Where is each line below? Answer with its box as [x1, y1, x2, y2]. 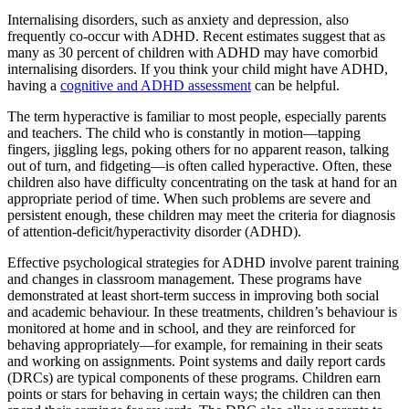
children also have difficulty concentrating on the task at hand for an [7, 173, 397, 190]
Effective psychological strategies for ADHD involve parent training [7, 254, 399, 270]
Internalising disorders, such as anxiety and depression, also [7, 11, 349, 27]
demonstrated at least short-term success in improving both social [7, 287, 379, 303]
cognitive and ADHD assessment [60, 77, 251, 93]
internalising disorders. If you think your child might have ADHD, [7, 60, 388, 77]
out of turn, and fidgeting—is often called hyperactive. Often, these [7, 157, 392, 173]
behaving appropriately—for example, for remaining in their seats [7, 336, 383, 352]
